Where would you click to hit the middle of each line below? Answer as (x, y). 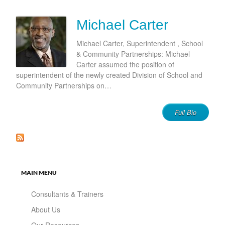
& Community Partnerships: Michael (133, 54)
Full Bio (186, 113)
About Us (46, 210)
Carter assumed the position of (125, 65)
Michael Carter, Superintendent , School (140, 43)
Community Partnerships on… (64, 86)
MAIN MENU (39, 173)
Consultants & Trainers (67, 194)
